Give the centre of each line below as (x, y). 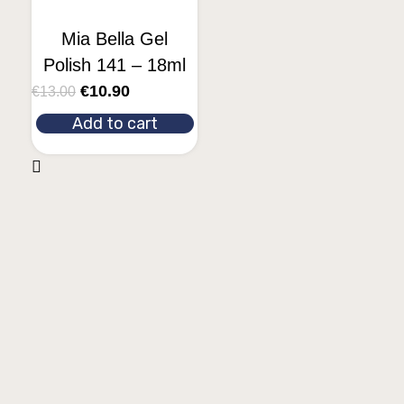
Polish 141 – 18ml (115, 65)
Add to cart (115, 124)
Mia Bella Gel (115, 39)
